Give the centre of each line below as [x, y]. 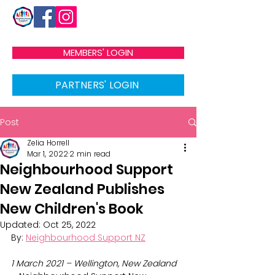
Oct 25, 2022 [69, 225]
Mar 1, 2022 [48, 154]
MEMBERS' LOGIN [98, 53]
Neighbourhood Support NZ [86, 238]
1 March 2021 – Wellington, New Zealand [94, 263]
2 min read [90, 154]
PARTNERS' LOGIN [97, 85]
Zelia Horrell [48, 143]
